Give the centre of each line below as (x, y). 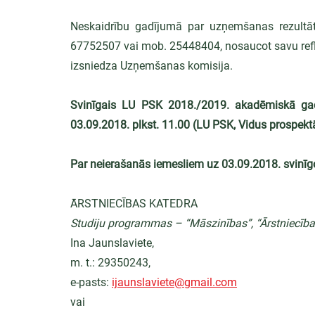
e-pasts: (91, 282)
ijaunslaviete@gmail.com (174, 282)
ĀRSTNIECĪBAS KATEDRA (134, 204)
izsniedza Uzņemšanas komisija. (152, 66)
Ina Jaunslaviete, (112, 243)
